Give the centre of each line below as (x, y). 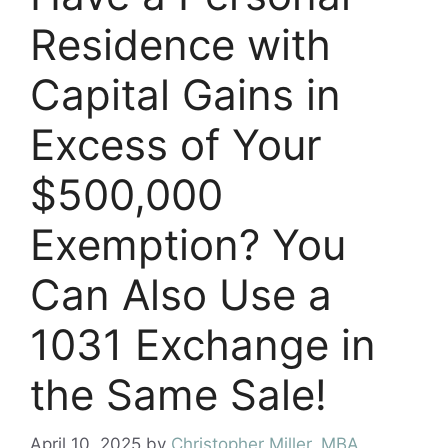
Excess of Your (176, 144)
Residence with (180, 44)
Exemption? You (188, 244)
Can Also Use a (181, 294)
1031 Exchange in (203, 344)
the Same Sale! (178, 394)
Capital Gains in (185, 94)
